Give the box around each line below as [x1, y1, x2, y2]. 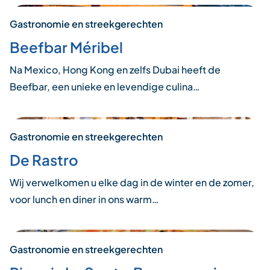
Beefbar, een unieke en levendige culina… [10, 80, 199, 93]
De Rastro [10, 151, 78, 169]
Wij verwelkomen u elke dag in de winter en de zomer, [10, 176, 254, 189]
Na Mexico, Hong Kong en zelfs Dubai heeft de [10, 63, 221, 77]
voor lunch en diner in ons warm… [10, 193, 159, 206]
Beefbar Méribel [10, 38, 123, 57]
